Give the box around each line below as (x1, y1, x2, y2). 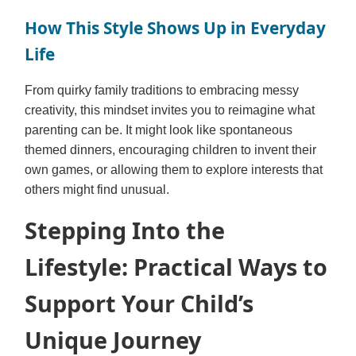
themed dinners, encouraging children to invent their (25, 143, 316, 157)
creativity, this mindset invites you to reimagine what (25, 103, 315, 118)
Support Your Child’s (25, 288, 253, 319)
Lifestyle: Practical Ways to (25, 251, 327, 283)
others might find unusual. (25, 183, 169, 197)
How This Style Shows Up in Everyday (25, 17, 326, 40)
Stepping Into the (25, 215, 225, 246)
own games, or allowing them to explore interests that (25, 163, 323, 177)
